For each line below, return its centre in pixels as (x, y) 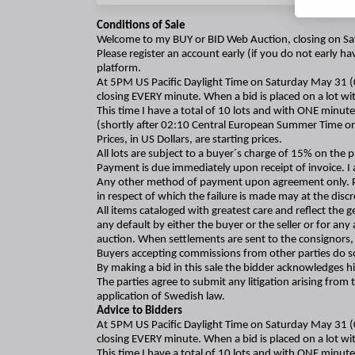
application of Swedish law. (161, 297)
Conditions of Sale (141, 26)
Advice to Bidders (139, 311)
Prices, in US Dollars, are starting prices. (189, 140)
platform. (119, 69)
